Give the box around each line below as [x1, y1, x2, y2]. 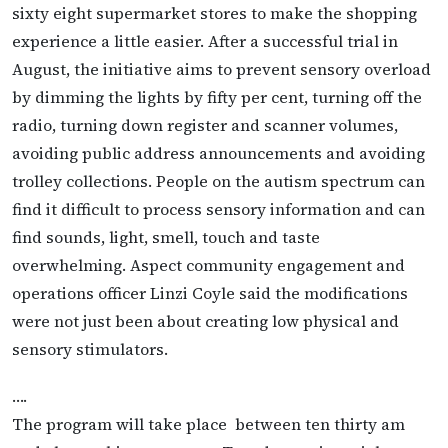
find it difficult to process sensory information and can [12, 197, 425, 220]
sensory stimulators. [12, 337, 168, 360]
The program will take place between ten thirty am [12, 413, 405, 436]
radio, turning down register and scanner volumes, [12, 113, 398, 136]
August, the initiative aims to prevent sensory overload [12, 57, 431, 80]
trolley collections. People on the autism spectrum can [12, 169, 425, 192]
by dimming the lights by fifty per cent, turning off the [12, 85, 422, 108]
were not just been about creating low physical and [12, 309, 399, 332]
